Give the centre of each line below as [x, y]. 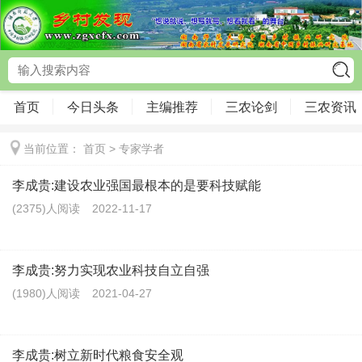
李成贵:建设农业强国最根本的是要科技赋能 [137, 185]
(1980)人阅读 [46, 293]
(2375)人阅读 [46, 208]
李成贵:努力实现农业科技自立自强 [111, 270]
